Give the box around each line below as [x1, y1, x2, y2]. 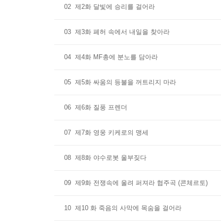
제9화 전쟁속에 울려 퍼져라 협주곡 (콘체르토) [75, 179, 208, 186]
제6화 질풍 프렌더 [75, 104, 127, 111]
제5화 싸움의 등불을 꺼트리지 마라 [75, 78, 176, 86]
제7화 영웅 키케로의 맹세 [75, 129, 148, 136]
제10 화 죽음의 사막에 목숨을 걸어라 [75, 204, 182, 212]
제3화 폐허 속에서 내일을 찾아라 [75, 28, 170, 36]
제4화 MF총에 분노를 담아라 [75, 53, 158, 61]
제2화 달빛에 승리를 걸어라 [75, 3, 155, 10]
